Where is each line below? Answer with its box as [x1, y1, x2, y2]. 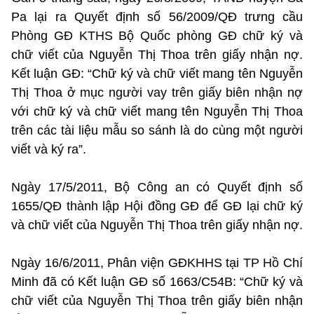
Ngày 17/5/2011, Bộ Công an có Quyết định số [11, 179, 303, 194]
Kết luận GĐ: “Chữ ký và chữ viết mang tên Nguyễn [11, 66, 303, 81]
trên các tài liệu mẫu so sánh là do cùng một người [11, 123, 303, 137]
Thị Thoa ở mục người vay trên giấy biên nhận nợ [11, 85, 303, 100]
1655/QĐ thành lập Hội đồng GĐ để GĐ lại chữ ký [11, 198, 303, 213]
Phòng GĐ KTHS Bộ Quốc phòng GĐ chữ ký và [11, 28, 303, 43]
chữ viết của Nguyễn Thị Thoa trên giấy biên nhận [11, 293, 303, 308]
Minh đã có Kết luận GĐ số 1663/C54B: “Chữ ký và [11, 274, 303, 289]
